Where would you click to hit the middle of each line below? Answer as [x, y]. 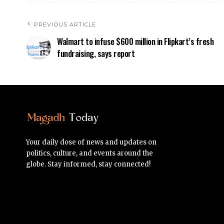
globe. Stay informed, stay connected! [88, 164]
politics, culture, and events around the [89, 153]
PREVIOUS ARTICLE [65, 24]
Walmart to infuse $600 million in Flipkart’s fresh [135, 41]
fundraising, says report [96, 53]
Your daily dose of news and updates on [91, 142]
